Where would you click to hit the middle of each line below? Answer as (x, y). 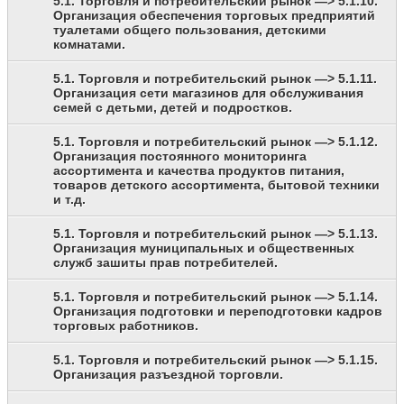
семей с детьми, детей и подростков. (173, 108)
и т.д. (69, 200)
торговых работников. (126, 326)
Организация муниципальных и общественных (204, 248)
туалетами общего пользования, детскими (190, 30)
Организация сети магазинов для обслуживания (208, 93)
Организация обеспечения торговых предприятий (214, 16)
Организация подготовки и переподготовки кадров (218, 312)
